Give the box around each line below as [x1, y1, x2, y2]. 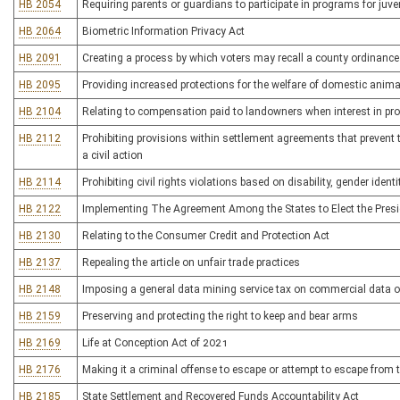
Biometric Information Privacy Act [82, 25, 245, 37]
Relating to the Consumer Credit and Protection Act [82, 229, 329, 242]
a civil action [82, 149, 143, 162]
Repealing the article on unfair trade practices [82, 256, 300, 269]
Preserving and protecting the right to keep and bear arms [82, 310, 358, 322]
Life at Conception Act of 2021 [82, 337, 228, 349]
